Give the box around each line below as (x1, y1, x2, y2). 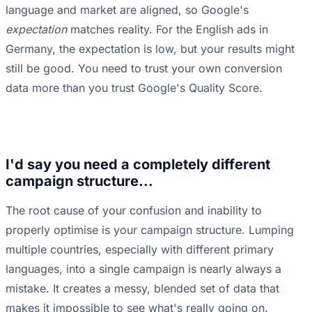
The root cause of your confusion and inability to (6, 203, 262, 218)
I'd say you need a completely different (6, 156, 270, 173)
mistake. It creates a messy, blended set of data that (6, 281, 279, 296)
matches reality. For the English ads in (67, 22, 268, 37)
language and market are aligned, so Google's (6, 3, 249, 17)
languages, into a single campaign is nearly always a (6, 262, 281, 276)
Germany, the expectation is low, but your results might (6, 42, 295, 56)
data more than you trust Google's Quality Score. (6, 81, 263, 95)
